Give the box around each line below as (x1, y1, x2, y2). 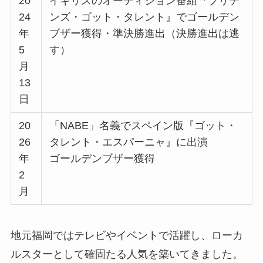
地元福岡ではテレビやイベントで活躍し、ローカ (10, 229, 243, 241)
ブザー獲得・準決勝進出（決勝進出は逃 (49, 27, 240, 39)
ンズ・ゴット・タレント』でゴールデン (49, 11, 240, 23)
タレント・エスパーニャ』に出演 (49, 136, 208, 148)
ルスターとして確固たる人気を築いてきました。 (10, 248, 243, 260)
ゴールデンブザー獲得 (49, 152, 156, 164)
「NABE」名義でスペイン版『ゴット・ (49, 119, 237, 131)
